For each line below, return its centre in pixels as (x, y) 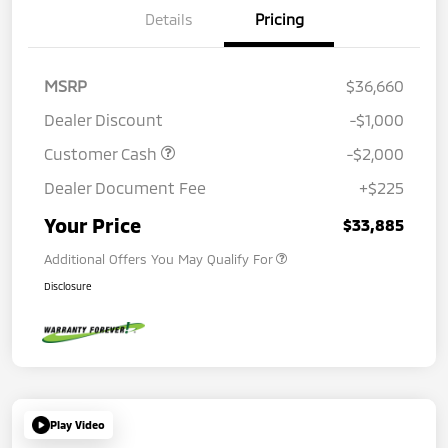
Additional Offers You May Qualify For (158, 258)
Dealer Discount (103, 119)
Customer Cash (102, 153)
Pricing (279, 18)
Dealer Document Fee (125, 187)
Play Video (77, 425)
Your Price (92, 224)
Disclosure (68, 285)
